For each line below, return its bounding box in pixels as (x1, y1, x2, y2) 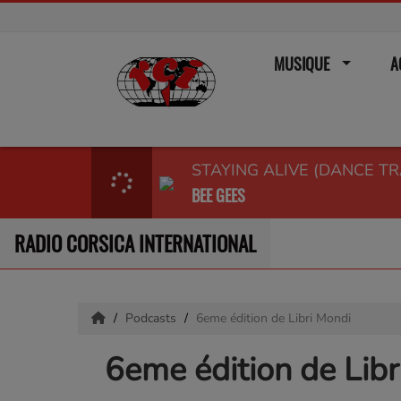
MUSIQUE (273, 52, 329, 75)
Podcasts (125, 310, 180, 327)
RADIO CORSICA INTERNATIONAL (14, 228, 256, 260)
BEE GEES (192, 183, 245, 207)
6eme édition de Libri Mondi (196, 310, 351, 327)
